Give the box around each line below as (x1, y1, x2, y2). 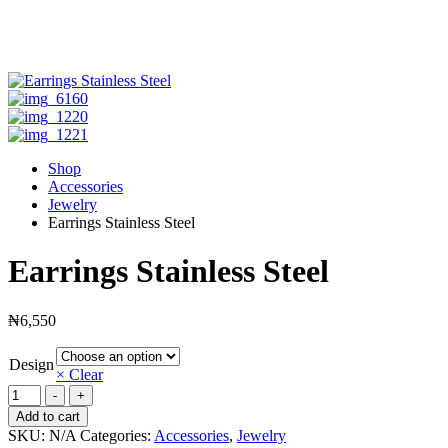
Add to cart (16, 408, 80, 424)
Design (9, 355, 54, 373)
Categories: (80, 426, 154, 444)
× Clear (56, 365, 103, 383)
